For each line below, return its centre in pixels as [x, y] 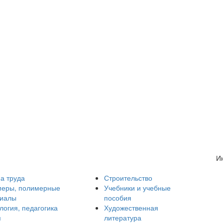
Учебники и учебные [137, 188]
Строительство [128, 178]
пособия [118, 198]
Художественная [131, 208]
